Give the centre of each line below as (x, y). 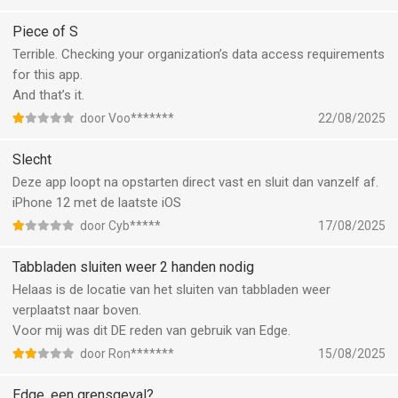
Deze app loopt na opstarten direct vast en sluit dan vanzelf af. (195, 182)
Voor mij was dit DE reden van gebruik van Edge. (151, 330)
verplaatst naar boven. (77, 310)
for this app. (48, 75)
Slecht (32, 159)
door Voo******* (127, 118)
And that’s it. (48, 95)
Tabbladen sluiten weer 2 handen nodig (133, 267)
